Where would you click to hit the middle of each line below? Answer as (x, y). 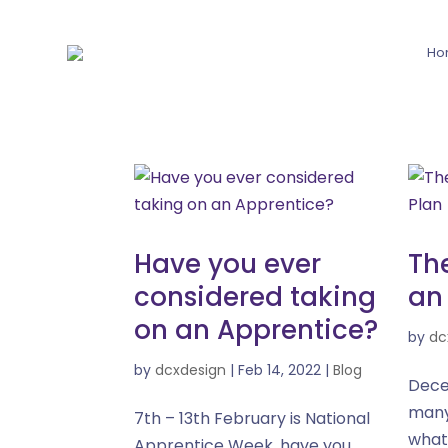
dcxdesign (191, 370)
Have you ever (228, 264)
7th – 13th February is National (252, 418)
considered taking (255, 297)
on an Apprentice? (256, 330)
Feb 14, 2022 (280, 370)
